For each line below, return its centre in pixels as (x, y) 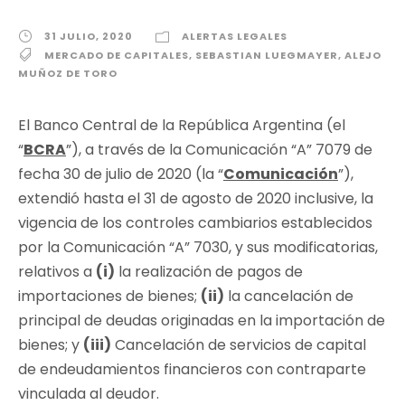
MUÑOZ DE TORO (68, 73)
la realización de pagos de (209, 271)
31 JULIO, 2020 (89, 37)
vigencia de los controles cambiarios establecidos (195, 222)
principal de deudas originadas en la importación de (202, 320)
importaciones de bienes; (109, 296)
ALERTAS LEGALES (235, 37)
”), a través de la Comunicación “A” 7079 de (219, 149)
